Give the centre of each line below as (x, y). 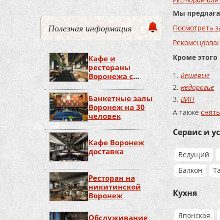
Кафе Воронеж (116, 142)
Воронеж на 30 (116, 107)
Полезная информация (90, 28)
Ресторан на (111, 178)
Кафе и (102, 58)
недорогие (197, 87)
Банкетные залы (120, 98)
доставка (106, 151)
